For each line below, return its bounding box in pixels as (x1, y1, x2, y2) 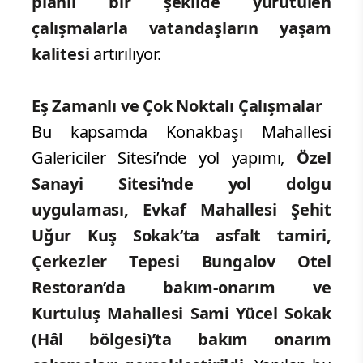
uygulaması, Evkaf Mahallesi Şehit (32, 199, 331, 221)
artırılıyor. (89, 43, 161, 66)
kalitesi (32, 43, 90, 66)
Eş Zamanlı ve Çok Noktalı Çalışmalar (32, 95, 322, 117)
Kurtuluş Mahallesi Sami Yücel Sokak (32, 302, 331, 325)
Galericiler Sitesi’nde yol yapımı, (32, 147, 297, 169)
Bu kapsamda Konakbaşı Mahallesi (32, 121, 331, 143)
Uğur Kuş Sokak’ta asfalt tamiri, (32, 224, 331, 247)
